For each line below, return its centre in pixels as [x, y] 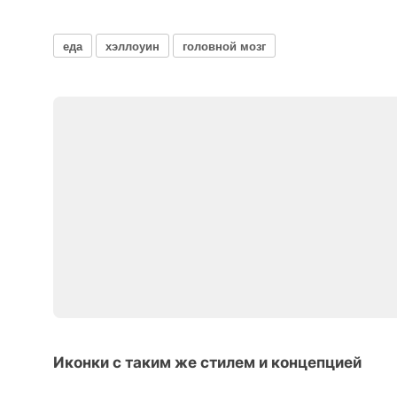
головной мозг [224, 45]
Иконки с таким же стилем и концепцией [207, 362]
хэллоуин [132, 45]
